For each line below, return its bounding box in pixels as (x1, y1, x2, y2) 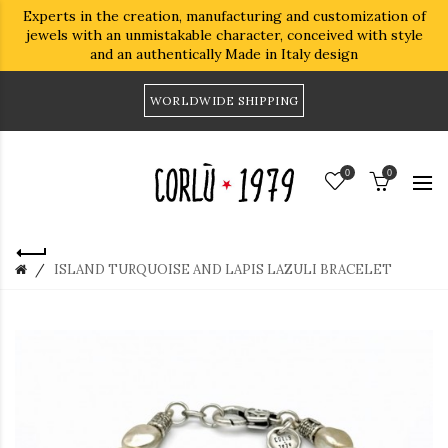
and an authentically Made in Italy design (90, 45, 358, 63)
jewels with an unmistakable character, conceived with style (25, 26, 423, 44)
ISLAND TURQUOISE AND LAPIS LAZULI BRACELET (54, 261, 392, 278)
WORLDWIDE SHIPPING (149, 93, 299, 108)
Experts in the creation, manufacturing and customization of (22, 7, 426, 25)
